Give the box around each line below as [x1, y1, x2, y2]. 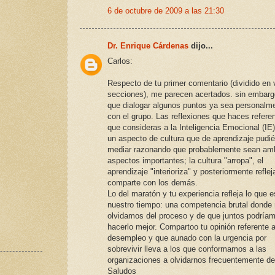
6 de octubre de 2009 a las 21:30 [107, 6, 224, 15]
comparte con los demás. [107, 177, 198, 187]
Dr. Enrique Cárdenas [107, 41, 188, 51]
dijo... [188, 41, 213, 51]
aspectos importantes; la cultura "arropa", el [107, 155, 263, 165]
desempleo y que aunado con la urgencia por [107, 233, 266, 242]
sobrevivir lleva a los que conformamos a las [107, 244, 266, 254]
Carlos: [107, 56, 133, 66]
